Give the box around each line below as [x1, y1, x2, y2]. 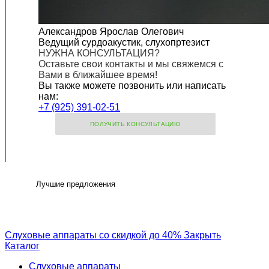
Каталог [5, 241, 40, 252]
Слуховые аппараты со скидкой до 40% [5, 230, 181, 241]
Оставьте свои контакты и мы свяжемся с [38, 59, 223, 70]
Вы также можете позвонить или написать [38, 80, 226, 91]
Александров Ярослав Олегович [38, 26, 184, 37]
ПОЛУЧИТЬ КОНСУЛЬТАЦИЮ [89, 121, 181, 128]
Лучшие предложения [36, 180, 115, 189]
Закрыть [184, 230, 221, 241]
